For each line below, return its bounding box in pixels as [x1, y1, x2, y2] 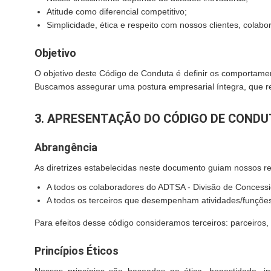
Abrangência [34, 141, 97, 154]
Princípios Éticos [34, 244, 119, 257]
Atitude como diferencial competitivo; [47, 7, 187, 16]
